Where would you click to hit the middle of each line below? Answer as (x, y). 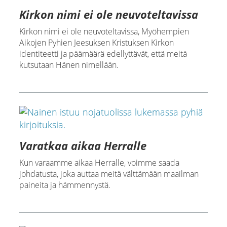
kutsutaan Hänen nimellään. (69, 65)
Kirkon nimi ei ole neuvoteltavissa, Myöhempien (104, 32)
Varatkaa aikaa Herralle (83, 146)
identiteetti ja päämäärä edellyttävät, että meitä (103, 54)
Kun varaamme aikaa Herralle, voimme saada (99, 163)
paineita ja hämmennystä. (65, 185)
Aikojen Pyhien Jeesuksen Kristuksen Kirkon (96, 43)
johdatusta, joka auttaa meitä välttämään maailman (109, 174)
